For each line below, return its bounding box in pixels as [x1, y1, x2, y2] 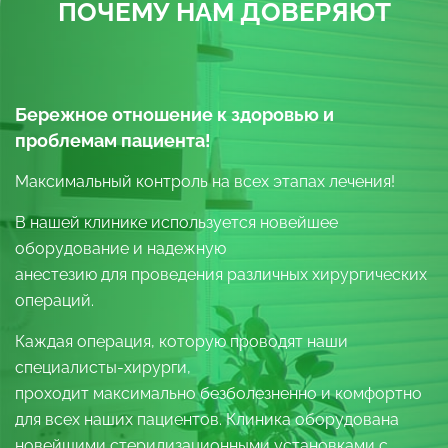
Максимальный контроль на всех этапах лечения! [15, 171, 395, 191]
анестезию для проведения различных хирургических [15, 264, 427, 284]
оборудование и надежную [15, 238, 226, 258]
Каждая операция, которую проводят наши [15, 331, 348, 351]
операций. [15, 290, 94, 310]
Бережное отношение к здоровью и [15, 103, 334, 125]
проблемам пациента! [15, 129, 211, 151]
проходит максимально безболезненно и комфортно [15, 383, 422, 403]
